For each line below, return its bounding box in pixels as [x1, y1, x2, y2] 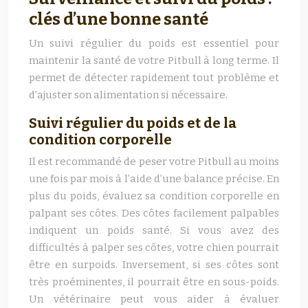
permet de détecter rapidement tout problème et [29, 71, 279, 84]
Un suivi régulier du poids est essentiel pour [29, 37, 279, 49]
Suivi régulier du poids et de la [29, 115, 236, 131]
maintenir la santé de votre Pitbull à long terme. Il [29, 54, 279, 67]
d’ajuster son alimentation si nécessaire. [29, 89, 228, 101]
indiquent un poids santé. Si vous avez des [29, 224, 279, 236]
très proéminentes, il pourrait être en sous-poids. [29, 276, 279, 288]
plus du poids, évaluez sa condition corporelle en [29, 190, 279, 202]
